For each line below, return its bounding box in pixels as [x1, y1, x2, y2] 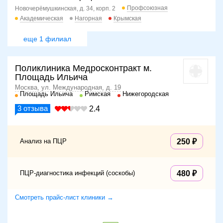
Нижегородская [122, 90, 169, 98]
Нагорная [75, 15, 102, 22]
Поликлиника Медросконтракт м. [15, 63, 152, 74]
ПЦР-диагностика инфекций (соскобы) [20, 169, 135, 177]
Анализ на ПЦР [20, 137, 67, 145]
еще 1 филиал [23, 35, 71, 43]
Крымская [113, 15, 141, 22]
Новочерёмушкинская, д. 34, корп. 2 [15, 5, 115, 12]
